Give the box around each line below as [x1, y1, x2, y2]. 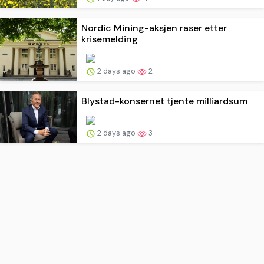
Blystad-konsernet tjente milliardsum [81, 95, 247, 108]
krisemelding [81, 33, 138, 46]
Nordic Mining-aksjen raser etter [81, 22, 227, 35]
